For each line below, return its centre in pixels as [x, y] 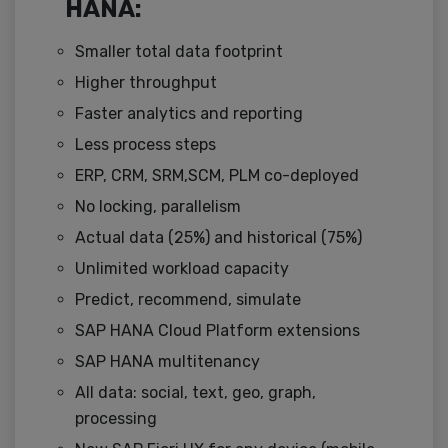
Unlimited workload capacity [184, 269]
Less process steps [147, 145]
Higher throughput [148, 83]
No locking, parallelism [160, 207]
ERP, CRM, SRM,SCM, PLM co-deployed [219, 176]
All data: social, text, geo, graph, [195, 393]
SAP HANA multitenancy [167, 362]
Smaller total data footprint [181, 52]
